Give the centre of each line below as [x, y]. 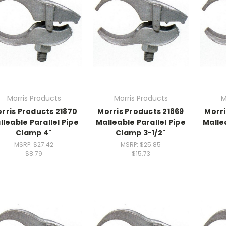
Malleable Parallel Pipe [141, 122]
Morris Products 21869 [141, 112]
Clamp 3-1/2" [141, 133]
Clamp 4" [34, 133]
